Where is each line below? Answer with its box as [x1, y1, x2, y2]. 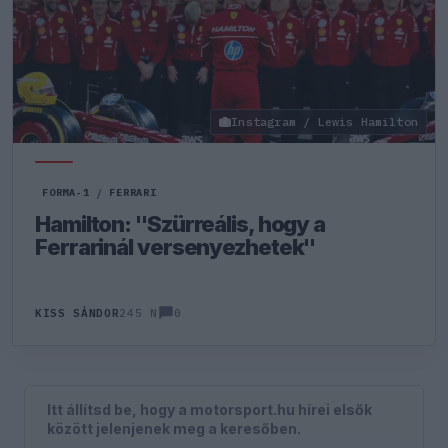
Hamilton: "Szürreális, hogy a [35, 211, 326, 237]
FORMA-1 [42, 186, 90, 199]
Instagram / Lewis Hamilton [231, 114, 418, 129]
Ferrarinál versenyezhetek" [35, 234, 316, 260]
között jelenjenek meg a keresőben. [47, 419, 302, 437]
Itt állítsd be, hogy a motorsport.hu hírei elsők [47, 400, 373, 418]
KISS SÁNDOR [35, 306, 120, 320]
